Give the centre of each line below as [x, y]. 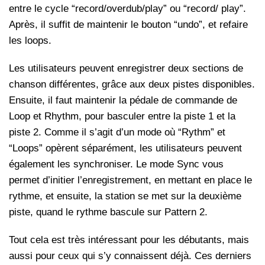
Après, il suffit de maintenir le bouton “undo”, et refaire [128, 25]
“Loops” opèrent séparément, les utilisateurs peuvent [125, 148]
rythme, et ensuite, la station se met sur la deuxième [125, 196]
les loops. [32, 41]
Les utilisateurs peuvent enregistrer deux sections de [126, 69]
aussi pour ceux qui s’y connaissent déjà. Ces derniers [130, 256]
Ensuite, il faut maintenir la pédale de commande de [123, 101]
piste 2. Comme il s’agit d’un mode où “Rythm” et [117, 132]
